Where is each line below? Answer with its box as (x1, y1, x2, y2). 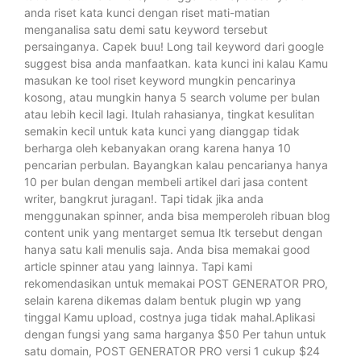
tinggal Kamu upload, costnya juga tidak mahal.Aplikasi (24, 309, 315, 324)
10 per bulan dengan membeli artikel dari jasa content (24, 174, 308, 189)
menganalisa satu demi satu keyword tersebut (24, 22, 268, 36)
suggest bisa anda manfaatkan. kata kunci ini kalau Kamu (24, 56, 328, 70)
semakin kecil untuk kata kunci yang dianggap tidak (24, 123, 300, 138)
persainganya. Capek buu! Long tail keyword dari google (24, 39, 324, 53)
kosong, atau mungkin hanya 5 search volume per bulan (24, 89, 320, 104)
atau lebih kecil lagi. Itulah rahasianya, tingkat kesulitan (24, 106, 314, 121)
